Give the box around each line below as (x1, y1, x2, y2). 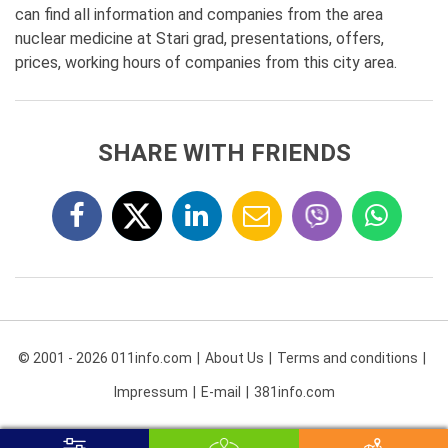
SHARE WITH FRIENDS (97, 139, 351, 167)
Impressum (113, 384, 188, 400)
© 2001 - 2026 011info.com (17, 350, 192, 366)
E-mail (200, 384, 241, 400)
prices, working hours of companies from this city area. (15, 53, 397, 72)
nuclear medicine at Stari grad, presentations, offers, (15, 29, 384, 48)
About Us (204, 350, 264, 366)
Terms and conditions (276, 350, 418, 366)
